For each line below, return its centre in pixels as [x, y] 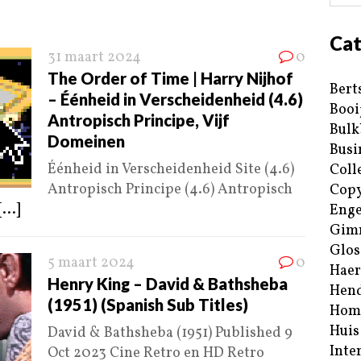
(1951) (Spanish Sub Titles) [148, 305]
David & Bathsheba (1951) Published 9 [170, 334]
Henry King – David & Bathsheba [168, 284]
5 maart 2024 [91, 263]
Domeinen [86, 141]
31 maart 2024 [94, 58]
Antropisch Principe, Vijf [139, 120]
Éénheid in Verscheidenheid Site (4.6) [171, 170]
